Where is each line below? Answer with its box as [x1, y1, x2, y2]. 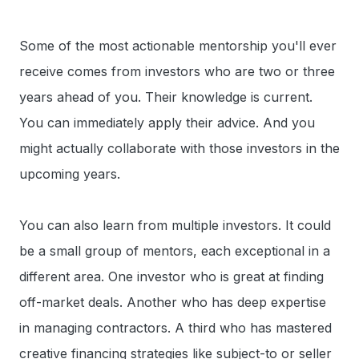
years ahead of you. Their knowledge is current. [19, 88, 313, 105]
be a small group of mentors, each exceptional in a [19, 242, 330, 259]
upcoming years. [19, 165, 120, 182]
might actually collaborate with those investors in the [19, 139, 340, 156]
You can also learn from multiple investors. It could [19, 216, 331, 233]
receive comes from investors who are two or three [19, 63, 335, 79]
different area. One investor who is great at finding [19, 268, 324, 284]
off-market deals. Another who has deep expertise [19, 293, 326, 310]
